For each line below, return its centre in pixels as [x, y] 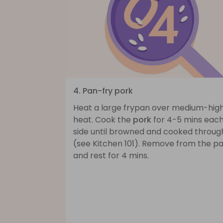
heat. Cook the [103, 119]
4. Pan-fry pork [103, 91]
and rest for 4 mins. [111, 155]
